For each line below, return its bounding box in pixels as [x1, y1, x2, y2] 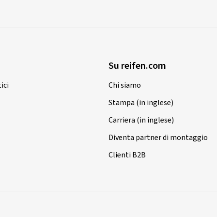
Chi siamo [108, 80, 141, 91]
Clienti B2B [108, 150, 146, 161]
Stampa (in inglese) [108, 97, 173, 108]
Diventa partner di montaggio [108, 132, 208, 143]
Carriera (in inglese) [108, 115, 174, 126]
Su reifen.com [108, 59, 166, 73]
